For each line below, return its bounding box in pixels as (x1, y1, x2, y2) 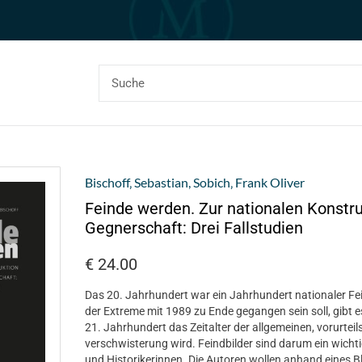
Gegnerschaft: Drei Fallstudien (85, 218, 304, 238)
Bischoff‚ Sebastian (85, 175, 189, 191)
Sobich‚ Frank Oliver (193, 175, 305, 191)
